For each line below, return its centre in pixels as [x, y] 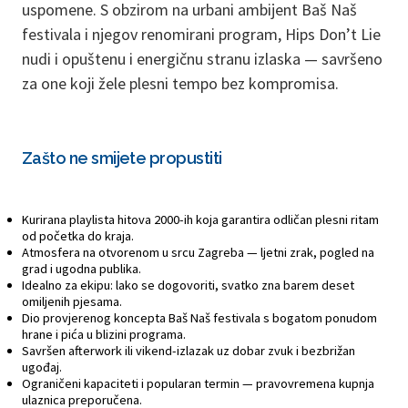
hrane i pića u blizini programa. [104, 334]
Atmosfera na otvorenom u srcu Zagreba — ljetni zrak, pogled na [198, 252]
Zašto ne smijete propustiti [122, 158]
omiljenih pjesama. [72, 301]
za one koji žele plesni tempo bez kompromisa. [180, 83]
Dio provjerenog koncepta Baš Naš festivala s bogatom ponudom [199, 317]
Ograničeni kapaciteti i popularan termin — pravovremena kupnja [198, 383]
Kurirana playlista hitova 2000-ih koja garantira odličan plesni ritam [200, 219]
